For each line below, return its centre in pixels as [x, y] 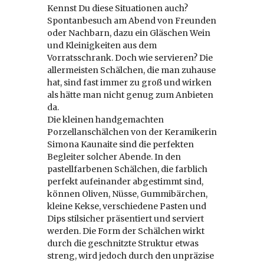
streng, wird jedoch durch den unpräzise [131, 256]
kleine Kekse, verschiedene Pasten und [127, 206]
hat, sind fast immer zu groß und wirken [129, 82]
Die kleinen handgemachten [105, 120]
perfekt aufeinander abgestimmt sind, [125, 181]
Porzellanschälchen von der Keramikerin [132, 132]
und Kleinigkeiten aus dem [102, 45]
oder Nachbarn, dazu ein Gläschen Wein [129, 33]
